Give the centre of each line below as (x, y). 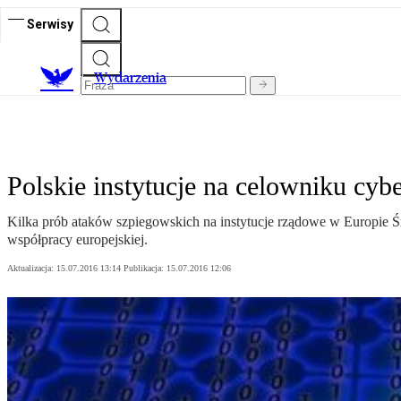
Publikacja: (145, 269)
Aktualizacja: (32, 269)
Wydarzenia (130, 78)
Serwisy (50, 24)
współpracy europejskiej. (77, 240)
